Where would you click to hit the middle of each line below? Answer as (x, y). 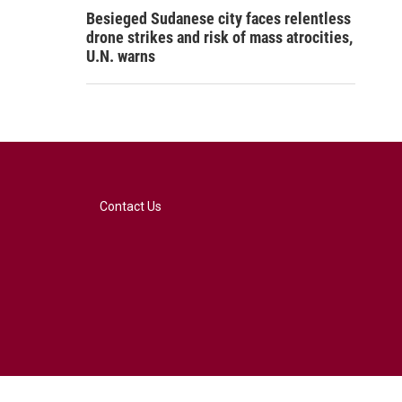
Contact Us (130, 206)
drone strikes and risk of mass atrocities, (219, 37)
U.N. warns (121, 56)
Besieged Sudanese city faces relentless (218, 18)
